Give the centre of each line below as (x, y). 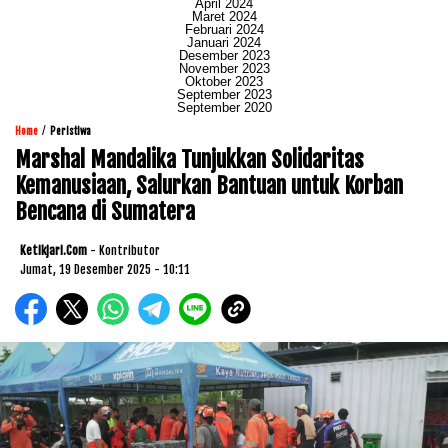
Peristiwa (70, 130)
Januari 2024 (224, 42)
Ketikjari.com (53, 250)
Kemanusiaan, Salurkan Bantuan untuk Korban (209, 185)
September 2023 (224, 94)
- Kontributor (125, 250)
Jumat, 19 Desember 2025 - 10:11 (105, 269)
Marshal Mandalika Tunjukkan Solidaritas (189, 159)
